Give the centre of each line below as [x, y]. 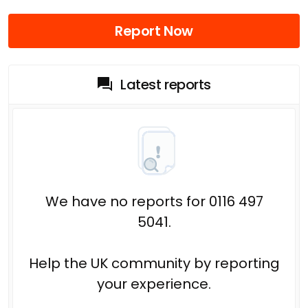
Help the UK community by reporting [154, 263]
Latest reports [166, 84]
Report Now [154, 31]
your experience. [154, 284]
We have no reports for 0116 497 [154, 201]
